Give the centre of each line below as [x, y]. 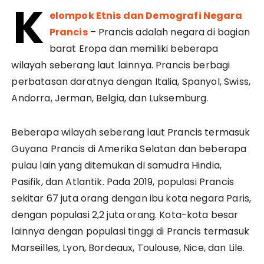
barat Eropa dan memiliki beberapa [134, 49]
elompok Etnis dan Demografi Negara [146, 16]
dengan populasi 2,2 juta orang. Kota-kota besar [125, 215]
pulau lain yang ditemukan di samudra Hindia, [117, 166]
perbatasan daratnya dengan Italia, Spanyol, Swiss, [131, 82]
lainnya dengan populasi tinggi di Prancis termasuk [130, 232]
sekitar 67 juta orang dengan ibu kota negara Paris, [131, 199]
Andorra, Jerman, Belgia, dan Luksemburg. [110, 98]
